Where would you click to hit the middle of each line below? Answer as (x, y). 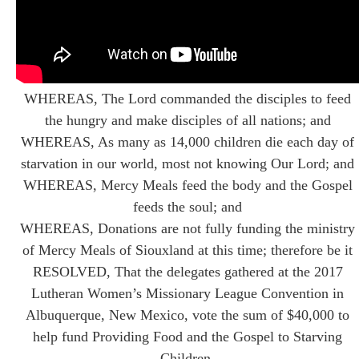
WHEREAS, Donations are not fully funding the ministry (188, 228)
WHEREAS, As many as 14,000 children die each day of (188, 141)
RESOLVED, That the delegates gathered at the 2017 (188, 271)
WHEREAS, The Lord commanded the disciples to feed (188, 98)
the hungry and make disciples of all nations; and (188, 120)
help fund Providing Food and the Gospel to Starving (188, 336)
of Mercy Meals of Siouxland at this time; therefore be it (188, 250)
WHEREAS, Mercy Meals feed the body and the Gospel (188, 185)
